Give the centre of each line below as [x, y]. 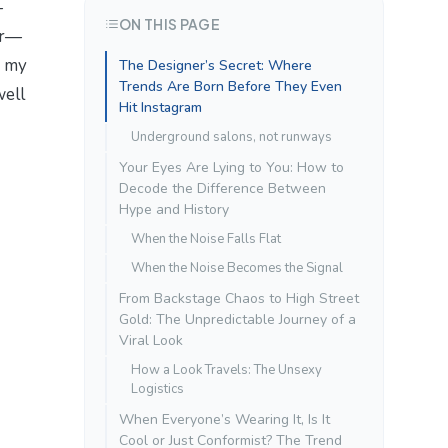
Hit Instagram [160, 107]
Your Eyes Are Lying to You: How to [231, 167]
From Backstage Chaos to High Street [239, 298]
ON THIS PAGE [170, 23]
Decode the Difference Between [222, 188]
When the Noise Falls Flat [206, 238]
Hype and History [174, 209]
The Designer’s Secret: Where [215, 65]
